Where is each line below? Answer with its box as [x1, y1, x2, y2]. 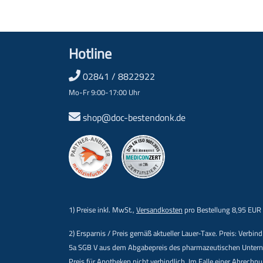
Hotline [69, 41, 112, 67]
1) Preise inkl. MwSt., [69, 203, 136, 217]
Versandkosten [136, 203, 183, 217]
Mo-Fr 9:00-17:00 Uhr [69, 85, 140, 99]
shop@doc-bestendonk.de [83, 109, 186, 126]
